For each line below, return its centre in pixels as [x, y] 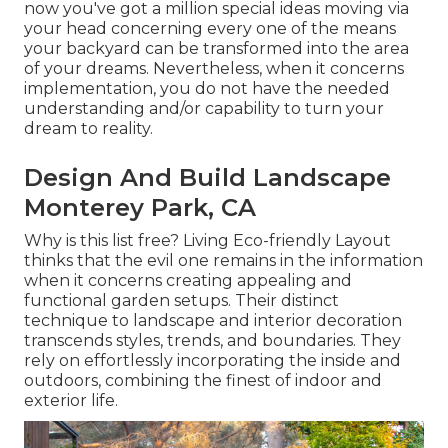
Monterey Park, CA [140, 208]
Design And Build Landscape [207, 178]
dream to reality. [88, 129]
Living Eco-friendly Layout [285, 241]
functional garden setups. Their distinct [181, 301]
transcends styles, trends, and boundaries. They [212, 341]
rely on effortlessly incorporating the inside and [212, 361]
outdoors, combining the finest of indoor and [203, 381]
